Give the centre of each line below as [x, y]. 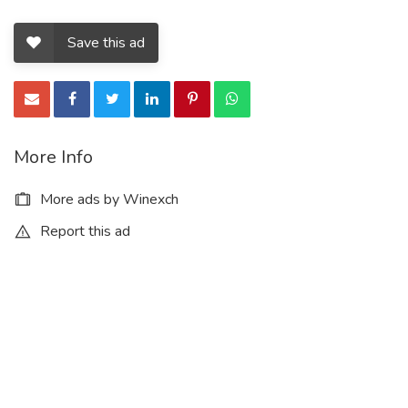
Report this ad [83, 231]
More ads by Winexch [107, 199]
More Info [53, 157]
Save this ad [106, 42]
